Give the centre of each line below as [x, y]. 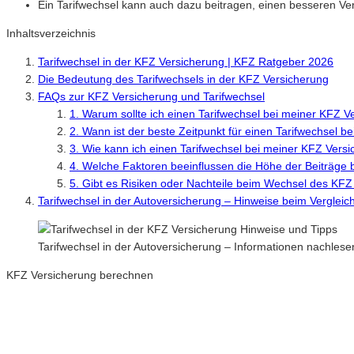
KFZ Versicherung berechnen [80, 275]
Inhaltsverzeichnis [51, 33]
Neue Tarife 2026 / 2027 [67, 303]
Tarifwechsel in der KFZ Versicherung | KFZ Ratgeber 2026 [186, 61]
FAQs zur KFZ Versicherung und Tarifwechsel [151, 96]
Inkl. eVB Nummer [52, 331]
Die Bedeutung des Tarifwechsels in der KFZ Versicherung [183, 79]
